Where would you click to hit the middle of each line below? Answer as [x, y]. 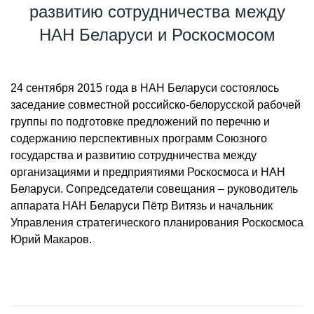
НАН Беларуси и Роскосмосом [157, 35]
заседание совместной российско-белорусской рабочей [156, 105]
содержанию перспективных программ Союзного [139, 138]
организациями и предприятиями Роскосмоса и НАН [148, 172]
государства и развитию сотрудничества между [134, 155]
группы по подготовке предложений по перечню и [140, 122]
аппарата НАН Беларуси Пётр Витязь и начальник [142, 206]
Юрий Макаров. [51, 239]
